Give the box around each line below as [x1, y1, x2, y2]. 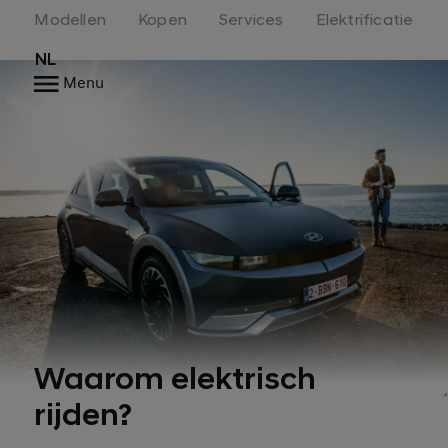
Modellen [34, 9, 106, 30]
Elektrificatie [315, 9, 414, 30]
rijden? [34, 395, 133, 435]
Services [219, 9, 284, 30]
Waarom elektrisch [34, 359, 317, 399]
